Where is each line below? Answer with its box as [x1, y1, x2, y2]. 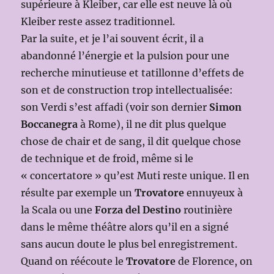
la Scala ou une [21, 203, 95, 216]
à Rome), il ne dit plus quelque [78, 117, 227, 130]
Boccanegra [21, 117, 78, 130]
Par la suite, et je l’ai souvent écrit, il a [21, 32, 204, 45]
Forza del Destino [95, 203, 182, 216]
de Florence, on [176, 254, 253, 267]
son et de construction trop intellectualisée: [21, 83, 234, 96]
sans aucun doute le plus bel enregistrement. [21, 237, 238, 250]
